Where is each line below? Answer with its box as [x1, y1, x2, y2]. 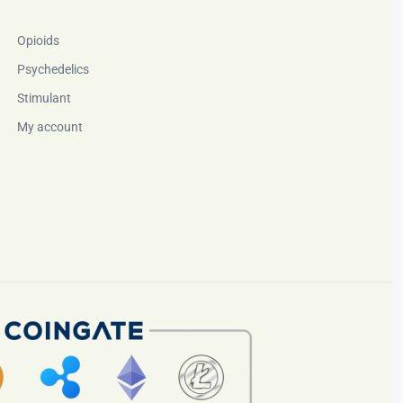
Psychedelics [17, 62, 89, 76]
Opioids [17, 33, 59, 48]
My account [17, 120, 83, 134]
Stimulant [17, 91, 71, 105]
